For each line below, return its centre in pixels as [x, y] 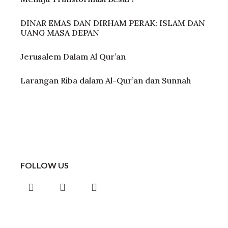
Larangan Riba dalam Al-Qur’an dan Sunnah [106, 80]
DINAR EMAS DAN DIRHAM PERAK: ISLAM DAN [113, 23]
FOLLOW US [45, 165]
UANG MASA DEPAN [60, 32]
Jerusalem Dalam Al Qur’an [73, 56]
